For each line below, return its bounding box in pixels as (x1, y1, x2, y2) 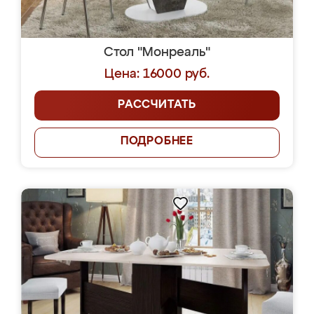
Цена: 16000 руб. (104, 68, 210, 81)
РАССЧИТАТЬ (118, 100, 196, 111)
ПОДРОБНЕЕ (120, 136, 194, 147)
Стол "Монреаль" (104, 46, 210, 59)
